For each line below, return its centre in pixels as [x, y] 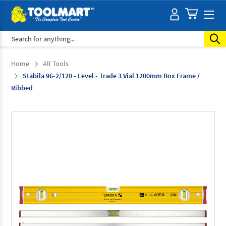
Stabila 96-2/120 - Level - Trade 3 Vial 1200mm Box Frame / [111, 75]
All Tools [55, 63]
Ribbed [22, 88]
